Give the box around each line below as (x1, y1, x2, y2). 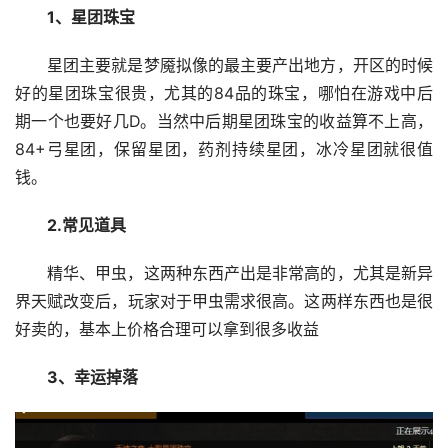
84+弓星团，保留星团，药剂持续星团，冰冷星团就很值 (15, 140, 433, 159)
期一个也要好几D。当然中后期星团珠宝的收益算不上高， (15, 112, 433, 131)
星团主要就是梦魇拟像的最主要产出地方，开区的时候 (46, 56, 433, 75)
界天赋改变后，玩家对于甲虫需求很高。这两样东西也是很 (15, 292, 433, 311)
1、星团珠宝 (46, 8, 135, 27)
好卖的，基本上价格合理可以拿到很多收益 (15, 320, 319, 339)
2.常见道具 (46, 216, 126, 235)
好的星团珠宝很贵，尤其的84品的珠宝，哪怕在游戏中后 (15, 84, 433, 103)
